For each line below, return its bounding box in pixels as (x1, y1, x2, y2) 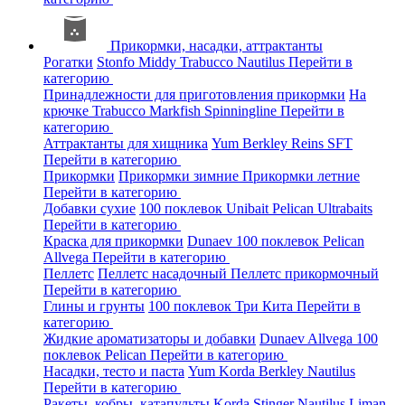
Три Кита (235, 298, 297, 314)
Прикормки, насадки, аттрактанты (110, 38, 323, 53)
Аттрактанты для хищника (43, 136, 208, 151)
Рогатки (43, 54, 93, 70)
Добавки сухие (43, 201, 136, 216)
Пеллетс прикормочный (231, 266, 379, 281)
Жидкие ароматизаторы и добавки (43, 331, 256, 346)
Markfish (149, 103, 204, 118)
